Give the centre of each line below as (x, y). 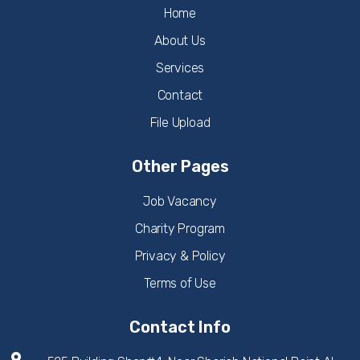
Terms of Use (180, 284)
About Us (180, 41)
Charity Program (180, 229)
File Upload (180, 123)
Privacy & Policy (180, 256)
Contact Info (180, 327)
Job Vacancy (180, 202)
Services (180, 68)
